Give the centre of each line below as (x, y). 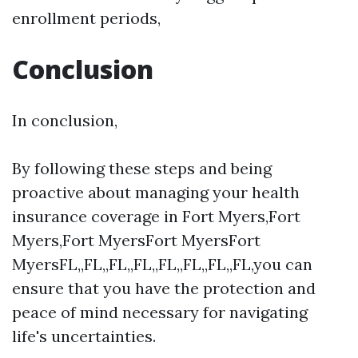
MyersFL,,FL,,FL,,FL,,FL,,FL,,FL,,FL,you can (162, 264)
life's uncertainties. (84, 336)
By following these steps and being (142, 168)
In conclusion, (65, 120)
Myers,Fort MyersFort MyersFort (136, 240)
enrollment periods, (86, 18)
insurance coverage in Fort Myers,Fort (156, 216)
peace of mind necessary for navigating (160, 312)
